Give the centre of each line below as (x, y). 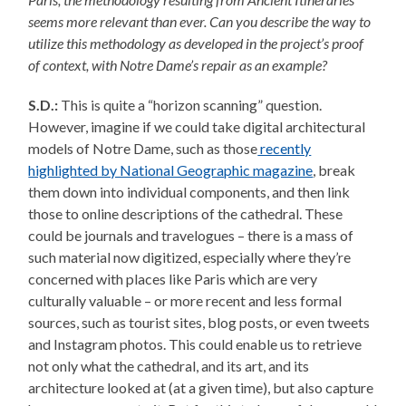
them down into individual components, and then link (189, 192)
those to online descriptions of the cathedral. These (186, 214)
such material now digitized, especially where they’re (190, 257)
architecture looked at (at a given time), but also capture (201, 388)
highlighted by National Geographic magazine (171, 170)
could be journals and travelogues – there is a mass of (191, 236)
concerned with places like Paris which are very (173, 279)
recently (285, 149)
